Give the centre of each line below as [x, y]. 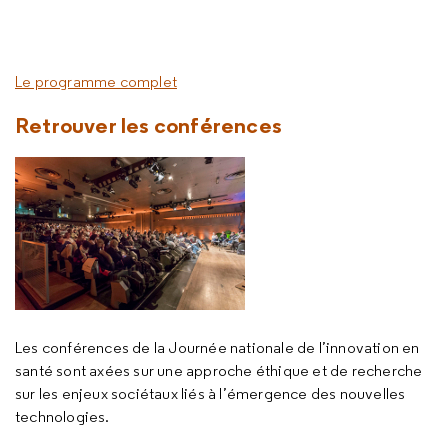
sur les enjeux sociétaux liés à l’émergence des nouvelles [210, 393]
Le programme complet [96, 81]
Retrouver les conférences [148, 125]
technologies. [62, 416]
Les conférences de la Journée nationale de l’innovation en [217, 347]
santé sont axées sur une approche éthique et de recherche [219, 370]
